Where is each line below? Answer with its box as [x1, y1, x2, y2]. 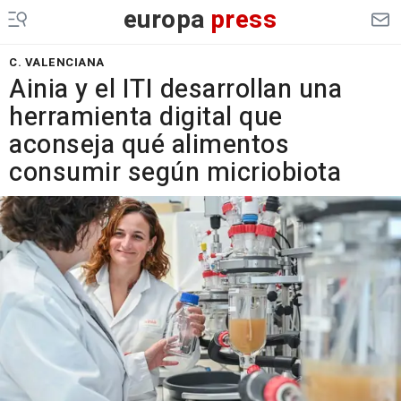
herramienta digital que [9, 98, 283, 136]
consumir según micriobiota [9, 154, 341, 192]
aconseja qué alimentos [9, 126, 289, 164]
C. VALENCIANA [9, 54, 105, 71]
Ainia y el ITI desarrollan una [9, 71, 342, 108]
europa [123, 2, 206, 38]
